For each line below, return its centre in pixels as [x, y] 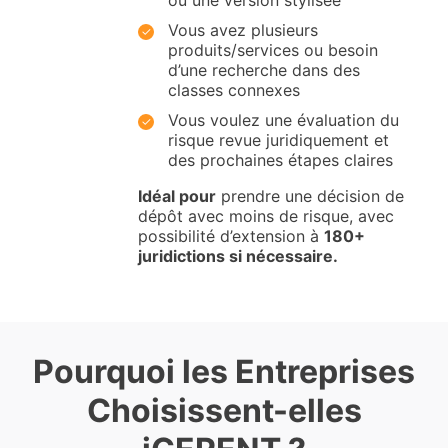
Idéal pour [177, 195]
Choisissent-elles [224, 410]
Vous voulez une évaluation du [283, 119]
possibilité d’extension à [231, 235]
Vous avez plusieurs [243, 29]
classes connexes [234, 89]
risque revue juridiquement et [278, 139]
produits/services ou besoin [273, 49]
